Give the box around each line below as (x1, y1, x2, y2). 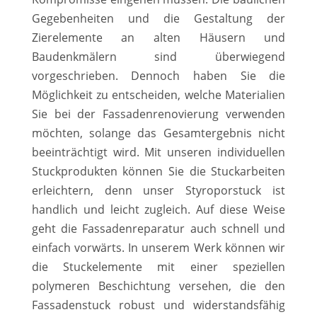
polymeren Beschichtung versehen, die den (31, 277, 286, 294)
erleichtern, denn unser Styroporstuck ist (31, 182, 286, 198)
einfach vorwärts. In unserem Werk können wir (31, 239, 286, 255)
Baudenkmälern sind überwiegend (31, 48, 286, 64)
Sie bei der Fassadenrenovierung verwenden (31, 105, 286, 122)
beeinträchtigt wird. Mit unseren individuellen (31, 144, 286, 160)
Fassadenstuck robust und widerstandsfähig (31, 296, 286, 313)
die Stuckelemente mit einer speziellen (31, 258, 286, 275)
